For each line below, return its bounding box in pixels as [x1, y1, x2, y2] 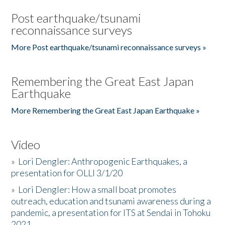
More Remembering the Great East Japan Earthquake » [11, 105, 200, 115]
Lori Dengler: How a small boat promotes [18, 184, 177, 195]
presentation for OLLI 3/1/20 [11, 167, 123, 178]
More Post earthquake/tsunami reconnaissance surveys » [11, 42, 207, 52]
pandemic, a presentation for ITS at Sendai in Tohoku [11, 207, 211, 218]
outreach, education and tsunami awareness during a [11, 195, 211, 206]
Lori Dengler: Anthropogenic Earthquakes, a [18, 156, 188, 167]
